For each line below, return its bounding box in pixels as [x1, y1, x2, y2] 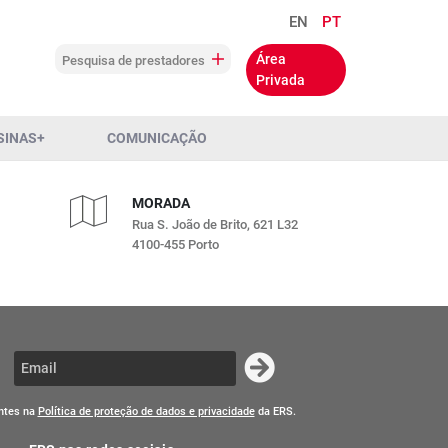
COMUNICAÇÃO [107, 130, 207, 146]
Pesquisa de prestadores [62, 53, 208, 68]
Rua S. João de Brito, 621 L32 [132, 217, 299, 232]
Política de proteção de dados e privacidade [37, 405, 255, 418]
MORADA [132, 195, 191, 211]
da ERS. [254, 405, 296, 418]
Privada [256, 72, 305, 88]
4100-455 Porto [132, 237, 220, 252]
